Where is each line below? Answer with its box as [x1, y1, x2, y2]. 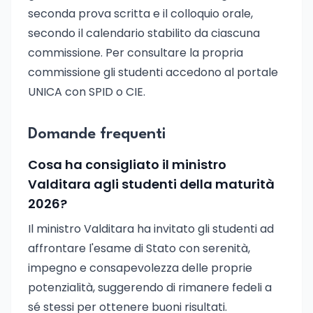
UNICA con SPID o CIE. [28, 84, 145, 100]
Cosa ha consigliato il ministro [28, 156, 226, 173]
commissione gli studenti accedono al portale [28, 64, 278, 80]
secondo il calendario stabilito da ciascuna [28, 25, 260, 41]
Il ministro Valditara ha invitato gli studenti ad [28, 221, 274, 237]
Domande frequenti [28, 126, 166, 142]
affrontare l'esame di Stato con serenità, [28, 240, 250, 256]
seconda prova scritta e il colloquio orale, [28, 6, 253, 22]
